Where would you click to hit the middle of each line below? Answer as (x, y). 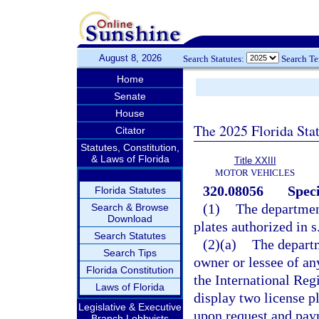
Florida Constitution (130, 270)
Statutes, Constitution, (130, 147)
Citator (130, 130)
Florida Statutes (130, 190)
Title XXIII (255, 161)
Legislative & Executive (130, 307)
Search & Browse (130, 207)
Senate (130, 96)
